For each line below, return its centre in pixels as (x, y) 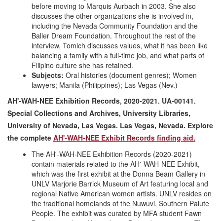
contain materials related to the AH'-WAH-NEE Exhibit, (116, 164)
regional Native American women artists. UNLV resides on (122, 193)
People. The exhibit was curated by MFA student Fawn (117, 213)
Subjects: (48, 75)
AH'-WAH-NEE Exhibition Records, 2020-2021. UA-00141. (102, 101)
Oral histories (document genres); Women (130, 75)
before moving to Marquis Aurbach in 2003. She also (114, 6)
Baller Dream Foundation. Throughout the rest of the (114, 36)
